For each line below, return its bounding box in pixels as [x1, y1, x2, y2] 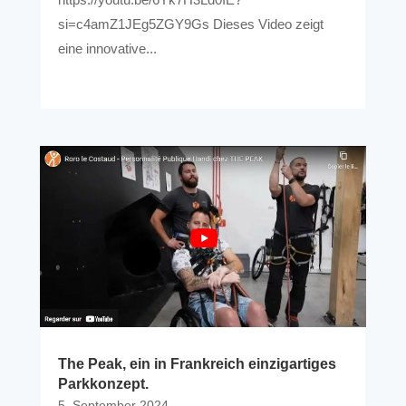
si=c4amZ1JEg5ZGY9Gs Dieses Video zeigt [57, 15, 324, 32]
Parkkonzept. [57, 376, 149, 392]
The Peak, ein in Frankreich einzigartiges [57, 356, 336, 372]
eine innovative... [57, 40, 157, 56]
